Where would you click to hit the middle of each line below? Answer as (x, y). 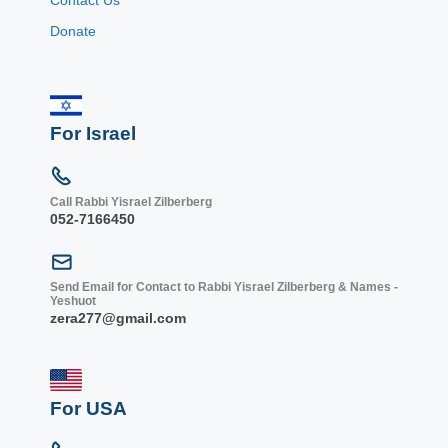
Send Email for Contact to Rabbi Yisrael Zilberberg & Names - (224, 286)
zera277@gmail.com (118, 317)
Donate (73, 30)
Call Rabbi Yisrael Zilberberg (131, 201)
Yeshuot (73, 300)
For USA (88, 408)
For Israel (93, 133)
